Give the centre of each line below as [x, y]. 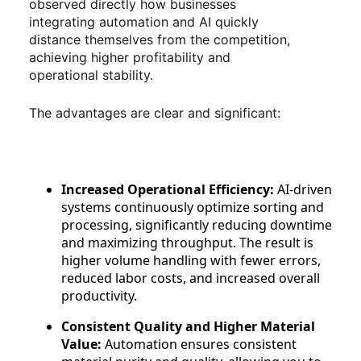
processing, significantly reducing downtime [197, 225]
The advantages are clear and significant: [155, 113]
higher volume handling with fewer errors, [191, 261]
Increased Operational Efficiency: [168, 190]
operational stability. [91, 75]
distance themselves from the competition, [160, 39]
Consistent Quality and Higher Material [188, 327]
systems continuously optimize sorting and [193, 207]
